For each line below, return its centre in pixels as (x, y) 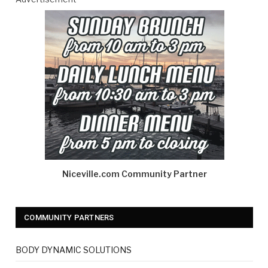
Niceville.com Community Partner (134, 173)
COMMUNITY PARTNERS (69, 217)
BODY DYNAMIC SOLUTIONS (74, 249)
